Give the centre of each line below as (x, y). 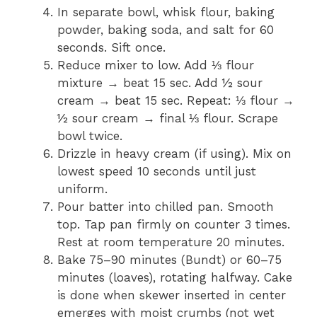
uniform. (82, 189)
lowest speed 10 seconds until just (157, 171)
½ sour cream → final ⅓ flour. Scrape (168, 118)
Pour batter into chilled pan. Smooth (166, 206)
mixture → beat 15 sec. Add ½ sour (160, 82)
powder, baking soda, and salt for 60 (166, 29)
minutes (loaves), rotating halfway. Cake (175, 277)
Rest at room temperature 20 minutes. (171, 242)
